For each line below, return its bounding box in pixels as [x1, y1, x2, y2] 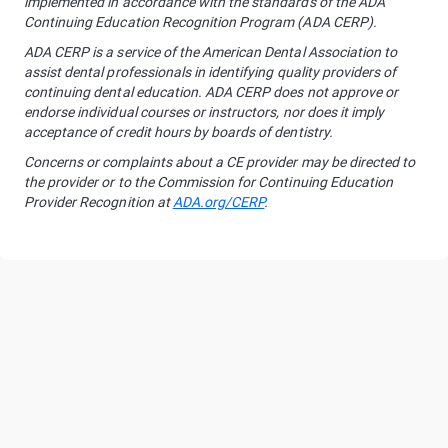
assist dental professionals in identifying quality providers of [24, 64, 397, 80]
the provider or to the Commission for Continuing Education [24, 174, 394, 190]
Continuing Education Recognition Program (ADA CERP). [24, 14, 377, 30]
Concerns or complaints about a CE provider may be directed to [24, 154, 416, 170]
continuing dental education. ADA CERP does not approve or [24, 84, 398, 100]
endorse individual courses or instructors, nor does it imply [24, 104, 385, 120]
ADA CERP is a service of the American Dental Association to [24, 44, 398, 60]
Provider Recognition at [24, 194, 173, 210]
